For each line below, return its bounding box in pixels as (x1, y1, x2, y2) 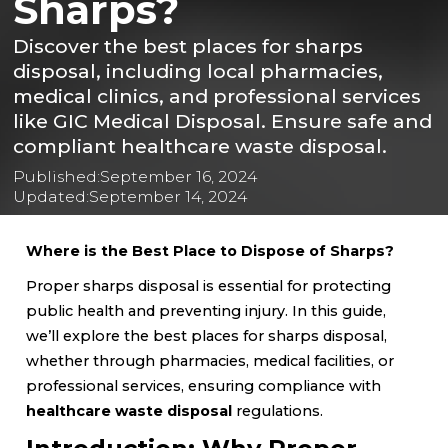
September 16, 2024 (100, 166, 258, 186)
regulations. (232, 401, 323, 420)
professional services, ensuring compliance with (26, 376, 381, 395)
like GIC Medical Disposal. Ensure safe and (13, 108, 433, 133)
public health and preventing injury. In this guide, (26, 301, 386, 320)
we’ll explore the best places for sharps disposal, (26, 326, 387, 345)
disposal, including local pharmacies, (13, 58, 384, 83)
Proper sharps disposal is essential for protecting (26, 276, 391, 295)
